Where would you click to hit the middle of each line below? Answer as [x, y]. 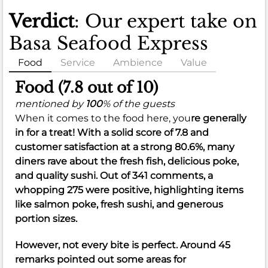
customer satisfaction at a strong [95, 147]
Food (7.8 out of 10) [86, 88]
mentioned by [50, 104]
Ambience [138, 63]
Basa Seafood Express [109, 44]
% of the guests [138, 104]
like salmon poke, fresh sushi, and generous [119, 205]
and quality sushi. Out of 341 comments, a [114, 176]
